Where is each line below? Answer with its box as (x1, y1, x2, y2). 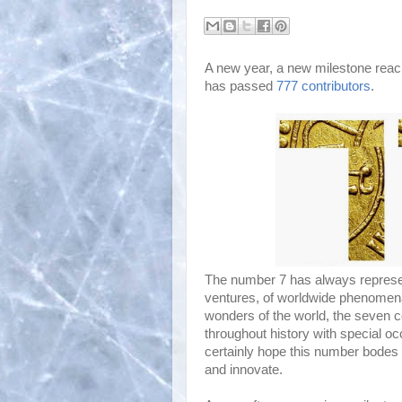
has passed (205, 78, 276, 93)
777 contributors (276, 78, 371, 93)
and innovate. (205, 362, 283, 377)
